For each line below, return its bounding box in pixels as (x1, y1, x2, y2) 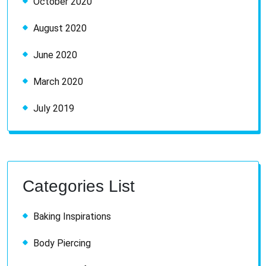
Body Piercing (33, 237, 91, 249)
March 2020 (33, 75, 83, 87)
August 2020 (33, 22, 87, 34)
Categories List (23, 176, 135, 195)
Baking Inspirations (33, 210, 111, 222)
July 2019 (33, 102, 74, 114)
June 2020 (33, 49, 77, 61)
